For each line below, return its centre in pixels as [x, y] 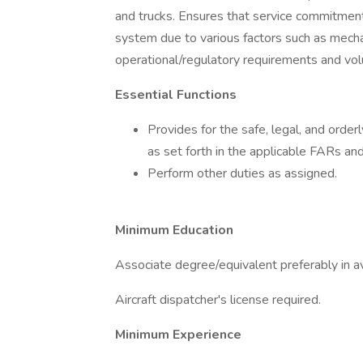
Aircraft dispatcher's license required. [218, 300]
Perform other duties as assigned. [242, 173]
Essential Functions [176, 95]
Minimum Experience [178, 335]
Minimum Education [174, 230]
